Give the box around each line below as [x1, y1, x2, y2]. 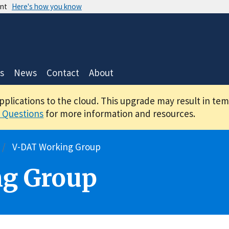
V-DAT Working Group [10, 140, 101, 153]
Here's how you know [12, 1, 82, 11]
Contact [46, 66, 79, 79]
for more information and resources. [43, 107, 196, 120]
